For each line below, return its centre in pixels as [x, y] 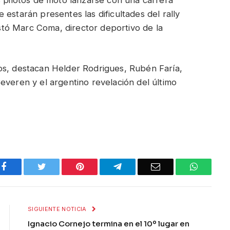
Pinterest [99, 166]
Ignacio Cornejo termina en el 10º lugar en [109, 223]
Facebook [24, 166]
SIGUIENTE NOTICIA [58, 209]
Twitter [59, 166]
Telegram [139, 166]
